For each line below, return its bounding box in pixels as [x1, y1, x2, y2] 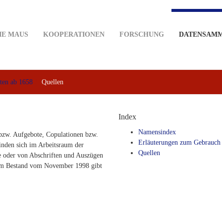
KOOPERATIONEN [43, 31, 105, 38]
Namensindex [138, 128, 176, 136]
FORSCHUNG [119, 31, 164, 38]
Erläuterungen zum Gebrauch [138, 139, 221, 146]
